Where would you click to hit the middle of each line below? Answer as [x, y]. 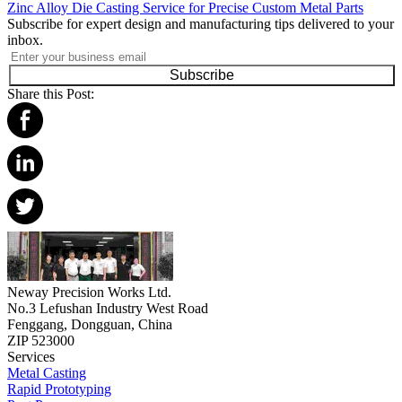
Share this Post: [51, 94]
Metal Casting [47, 373]
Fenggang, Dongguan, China [90, 325]
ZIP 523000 [41, 341]
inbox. [25, 40]
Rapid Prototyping [59, 389]
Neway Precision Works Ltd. [89, 293]
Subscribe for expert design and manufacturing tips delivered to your [201, 24]
